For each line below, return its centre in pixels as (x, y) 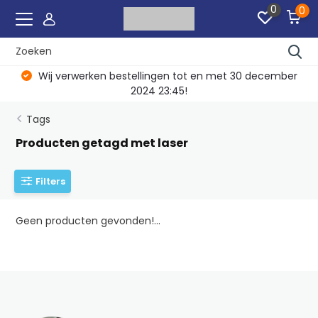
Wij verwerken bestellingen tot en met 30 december (166, 76)
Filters (51, 181)
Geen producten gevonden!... (88, 221)
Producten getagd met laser (102, 143)
